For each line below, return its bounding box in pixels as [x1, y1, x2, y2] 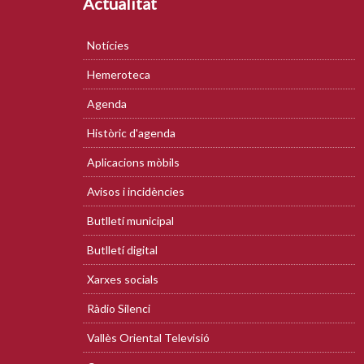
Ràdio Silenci [87, 301, 150, 315]
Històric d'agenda [87, 126, 175, 140]
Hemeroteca [87, 67, 150, 81]
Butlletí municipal [87, 214, 174, 227]
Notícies [87, 38, 129, 52]
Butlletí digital [87, 243, 158, 257]
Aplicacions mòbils [87, 155, 180, 169]
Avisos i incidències [87, 184, 184, 198]
